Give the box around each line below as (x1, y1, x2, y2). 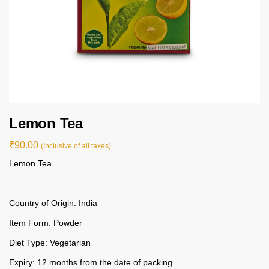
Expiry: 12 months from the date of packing (9, 257, 172, 267)
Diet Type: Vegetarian (9, 237, 91, 247)
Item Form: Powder (9, 217, 82, 228)
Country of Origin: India (9, 198, 97, 208)
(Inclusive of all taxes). (41, 141, 113, 150)
